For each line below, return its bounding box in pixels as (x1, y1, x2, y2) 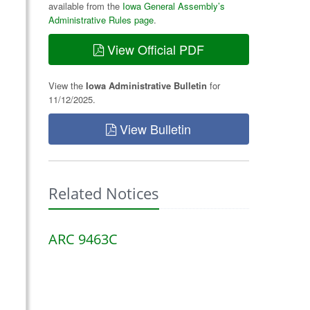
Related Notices (48, 183, 159, 203)
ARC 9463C (48, 230, 118, 248)
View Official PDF (103, 40, 204, 58)
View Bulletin (116, 120, 192, 138)
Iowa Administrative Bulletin (85, 79, 207, 92)
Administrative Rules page (48, 13, 154, 26)
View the (48, 79, 86, 92)
